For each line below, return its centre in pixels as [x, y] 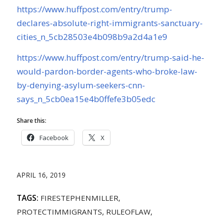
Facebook [54, 138]
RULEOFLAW [128, 212]
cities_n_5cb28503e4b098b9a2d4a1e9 [92, 37]
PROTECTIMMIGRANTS [59, 212]
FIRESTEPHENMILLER [79, 198]
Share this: [31, 121]
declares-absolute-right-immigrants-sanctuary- [110, 23]
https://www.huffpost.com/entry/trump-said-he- [110, 58]
